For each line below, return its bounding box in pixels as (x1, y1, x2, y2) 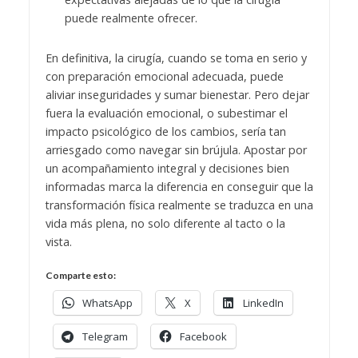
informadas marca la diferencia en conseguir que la (45, 178, 313, 194)
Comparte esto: (45, 268, 116, 281)
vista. (45, 233, 72, 249)
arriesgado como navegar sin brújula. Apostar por (45, 141, 307, 157)
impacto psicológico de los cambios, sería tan (45, 123, 286, 139)
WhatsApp (82, 295, 133, 310)
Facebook (179, 328, 227, 344)
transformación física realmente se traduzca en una (45, 197, 313, 213)
